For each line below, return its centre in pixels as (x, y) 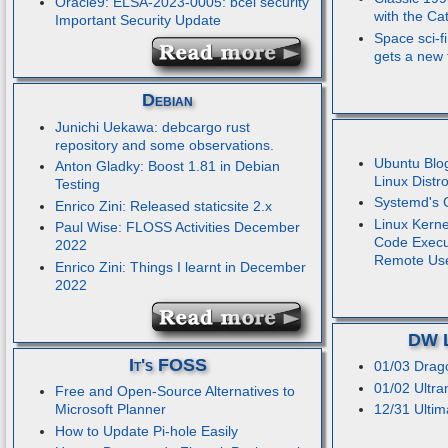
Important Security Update (137, 20)
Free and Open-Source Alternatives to (174, 391)
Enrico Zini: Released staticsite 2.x (163, 205)
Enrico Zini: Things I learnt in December (180, 266)
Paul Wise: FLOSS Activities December (177, 227)
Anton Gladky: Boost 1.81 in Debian (167, 166)
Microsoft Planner (110, 409)
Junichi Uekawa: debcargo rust (152, 126)
